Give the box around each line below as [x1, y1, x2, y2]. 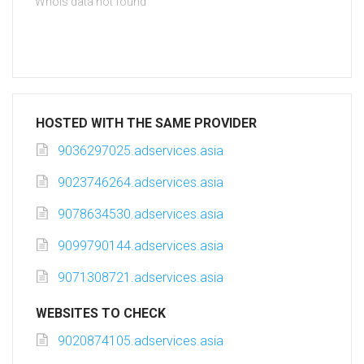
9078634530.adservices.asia [58, 206, 223, 223]
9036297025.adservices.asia [58, 143, 223, 159]
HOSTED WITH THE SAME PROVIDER [36, 115, 257, 132]
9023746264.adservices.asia [58, 175, 223, 191]
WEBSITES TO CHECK [36, 305, 166, 322]
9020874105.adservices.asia [58, 333, 223, 349]
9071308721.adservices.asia [58, 270, 223, 286]
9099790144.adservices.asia [58, 238, 223, 254]
